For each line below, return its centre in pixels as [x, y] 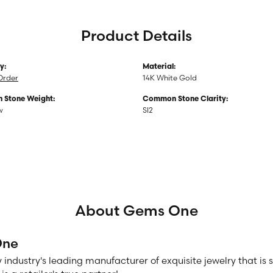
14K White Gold [170, 77]
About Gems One [136, 210]
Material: [159, 67]
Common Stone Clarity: [185, 99]
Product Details [136, 35]
